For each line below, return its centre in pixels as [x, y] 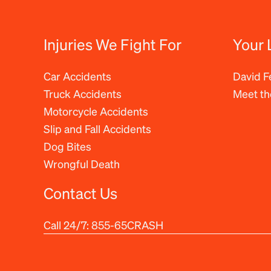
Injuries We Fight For [113, 44]
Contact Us [80, 193]
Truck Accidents [83, 93]
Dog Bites [67, 146]
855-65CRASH [127, 225]
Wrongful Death [82, 163]
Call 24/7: [67, 225]
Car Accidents [77, 76]
